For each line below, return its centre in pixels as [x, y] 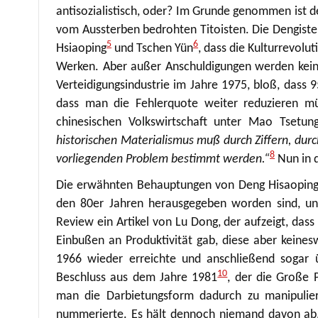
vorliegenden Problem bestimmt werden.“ [163, 159]
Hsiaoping [82, 48]
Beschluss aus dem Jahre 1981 [137, 278]
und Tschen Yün [153, 48]
